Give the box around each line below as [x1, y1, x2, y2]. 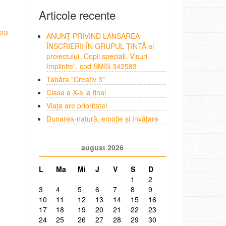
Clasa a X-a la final [46, 87, 106, 97]
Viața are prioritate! [46, 100, 107, 110]
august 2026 [81, 142, 124, 152]
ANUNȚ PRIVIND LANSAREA [46, 30, 140, 41]
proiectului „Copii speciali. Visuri [46, 50, 147, 61]
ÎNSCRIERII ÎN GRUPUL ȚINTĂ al [46, 40, 154, 51]
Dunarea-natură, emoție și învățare [46, 113, 158, 124]
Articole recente [38, 6, 116, 23]
